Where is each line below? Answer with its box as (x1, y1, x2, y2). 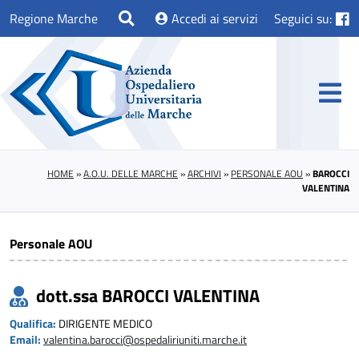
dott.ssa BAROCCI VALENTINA (36, 282, 260, 310)
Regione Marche (10, 9, 98, 28)
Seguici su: (274, 9, 333, 28)
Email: (10, 332, 43, 349)
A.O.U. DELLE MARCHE (83, 166, 178, 182)
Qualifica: (10, 316, 58, 333)
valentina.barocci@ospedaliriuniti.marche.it (43, 332, 247, 349)
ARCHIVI (188, 166, 221, 182)
